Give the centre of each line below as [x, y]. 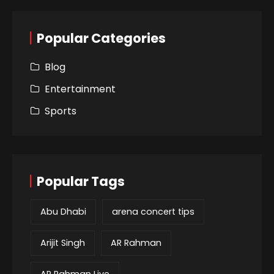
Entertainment [80, 89]
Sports [61, 111]
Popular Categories [101, 38]
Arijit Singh [63, 243]
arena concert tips [153, 211]
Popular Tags [81, 181]
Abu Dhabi [63, 211]
